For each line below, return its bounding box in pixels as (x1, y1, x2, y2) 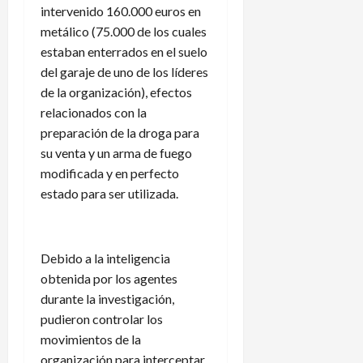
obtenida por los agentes (41, 270, 177, 286)
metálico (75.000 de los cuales (41, 23, 207, 39)
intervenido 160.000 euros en (41, 2, 201, 19)
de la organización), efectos (41, 83, 192, 100)
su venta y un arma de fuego (41, 144, 192, 160)
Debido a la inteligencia (41, 250, 170, 266)
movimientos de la (41, 331, 141, 347)
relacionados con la (41, 104, 147, 120)
